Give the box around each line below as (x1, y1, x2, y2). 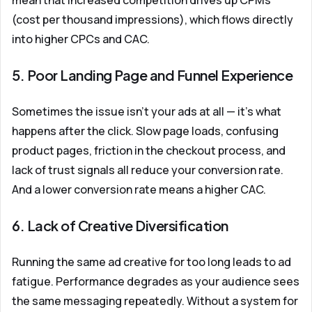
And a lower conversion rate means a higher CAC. (12, 182, 266, 197)
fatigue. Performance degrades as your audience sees (12, 274, 299, 289)
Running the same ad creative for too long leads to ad (12, 254, 291, 270)
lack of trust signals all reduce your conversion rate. (12, 162, 283, 178)
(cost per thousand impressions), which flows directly (12, 12, 293, 27)
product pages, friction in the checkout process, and (12, 143, 286, 158)
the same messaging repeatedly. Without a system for (12, 293, 298, 309)
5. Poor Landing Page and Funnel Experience (12, 66, 292, 84)
